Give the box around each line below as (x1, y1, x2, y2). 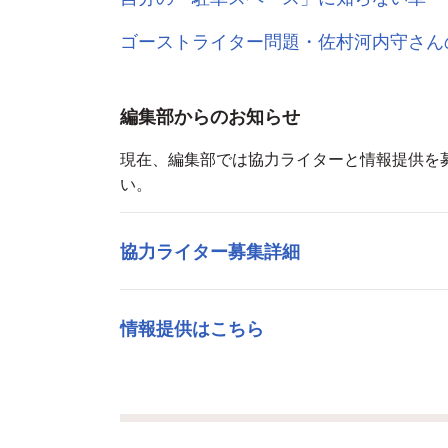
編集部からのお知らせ (120, 103, 300, 130)
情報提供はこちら (120, 315, 264, 342)
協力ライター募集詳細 (120, 238, 300, 265)
